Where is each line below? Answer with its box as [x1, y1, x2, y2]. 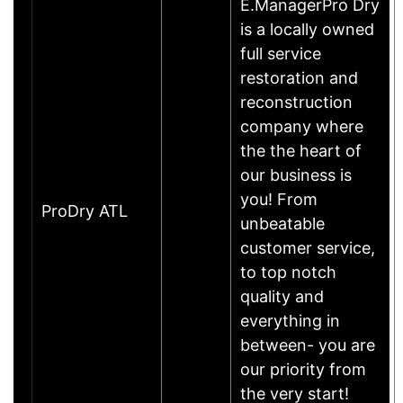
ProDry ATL [41, 201, 128, 220]
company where [240, 116, 363, 136]
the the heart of [240, 140, 362, 160]
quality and [240, 286, 324, 306]
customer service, [240, 237, 375, 257]
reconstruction [240, 92, 353, 112]
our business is [240, 165, 352, 184]
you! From [240, 189, 318, 209]
